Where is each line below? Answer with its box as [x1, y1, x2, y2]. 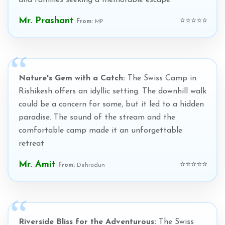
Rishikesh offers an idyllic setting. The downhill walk [19, 87, 206, 95]
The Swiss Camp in [125, 74, 196, 82]
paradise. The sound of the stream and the [19, 114, 175, 122]
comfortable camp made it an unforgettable [19, 127, 182, 135]
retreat [19, 140, 44, 148]
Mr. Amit [19, 160, 56, 169]
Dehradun [75, 162, 105, 168]
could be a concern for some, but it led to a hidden [19, 100, 204, 108]
